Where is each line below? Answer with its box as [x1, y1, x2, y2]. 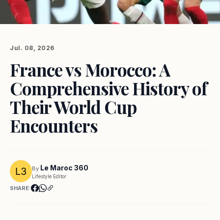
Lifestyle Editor [32, 173, 66, 179]
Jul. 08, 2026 [10, 44, 55, 52]
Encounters [10, 114, 98, 137]
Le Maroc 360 [40, 163, 88, 172]
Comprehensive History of [10, 77, 207, 100]
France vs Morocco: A [10, 58, 170, 81]
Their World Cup [10, 95, 137, 118]
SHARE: [10, 185, 31, 192]
